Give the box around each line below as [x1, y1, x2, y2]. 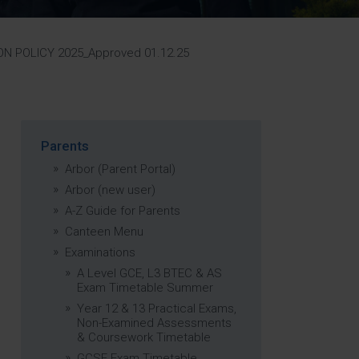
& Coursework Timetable [77, 330, 211, 345]
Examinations [65, 245, 135, 260]
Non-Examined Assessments [77, 316, 232, 330]
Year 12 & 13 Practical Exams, [77, 301, 236, 316]
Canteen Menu [65, 224, 143, 239]
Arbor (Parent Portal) [65, 162, 175, 176]
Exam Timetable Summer [77, 280, 213, 295]
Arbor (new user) [65, 183, 155, 197]
